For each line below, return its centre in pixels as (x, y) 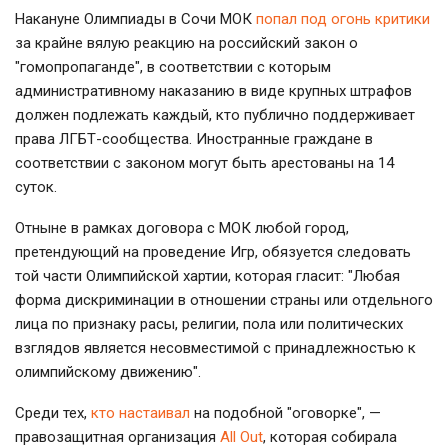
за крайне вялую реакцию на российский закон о (186, 42)
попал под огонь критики (343, 18)
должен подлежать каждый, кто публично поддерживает (215, 114)
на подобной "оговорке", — (285, 412)
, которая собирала (330, 436)
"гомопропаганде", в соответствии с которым (173, 66)
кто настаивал (140, 412)
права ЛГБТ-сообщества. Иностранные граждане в (194, 138)
